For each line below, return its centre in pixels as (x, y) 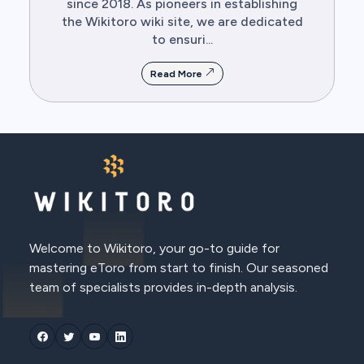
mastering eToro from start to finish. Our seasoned (179, 268)
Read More (177, 74)
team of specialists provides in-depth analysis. (163, 288)
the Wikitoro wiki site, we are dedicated (182, 22)
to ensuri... (182, 40)
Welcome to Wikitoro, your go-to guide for (154, 249)
